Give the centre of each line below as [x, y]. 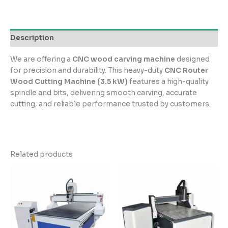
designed [192, 59]
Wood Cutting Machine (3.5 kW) [69, 81]
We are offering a [41, 59]
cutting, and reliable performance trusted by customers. [110, 104]
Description [32, 38]
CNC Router [186, 70]
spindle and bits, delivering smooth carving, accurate [104, 93]
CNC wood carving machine [124, 59]
